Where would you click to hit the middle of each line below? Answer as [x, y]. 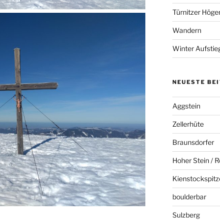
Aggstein [186, 106]
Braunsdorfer [193, 142]
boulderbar [189, 197]
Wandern [187, 30]
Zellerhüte [188, 124]
